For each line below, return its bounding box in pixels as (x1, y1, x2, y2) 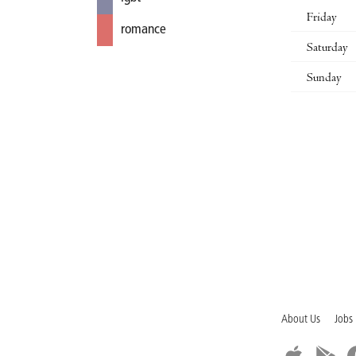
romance (121, 23, 166, 37)
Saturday (307, 42, 348, 56)
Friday (307, 12, 337, 25)
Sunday (307, 72, 342, 86)
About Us (281, 314, 320, 327)
